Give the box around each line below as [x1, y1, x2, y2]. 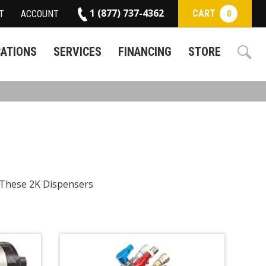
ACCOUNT [21, 8, 59, 20]
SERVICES [53, 45, 102, 59]
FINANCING [118, 45, 172, 59]
